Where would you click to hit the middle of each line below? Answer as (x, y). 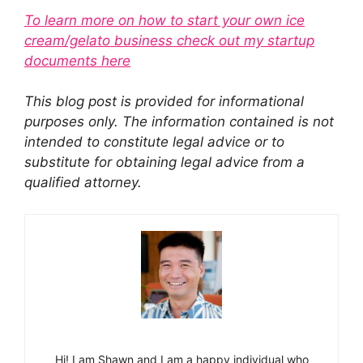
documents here (77, 60)
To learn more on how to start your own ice (164, 20)
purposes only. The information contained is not (179, 122)
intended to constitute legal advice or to (154, 142)
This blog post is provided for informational (164, 102)
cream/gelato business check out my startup (169, 40)
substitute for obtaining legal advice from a (164, 162)
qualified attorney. (83, 183)
